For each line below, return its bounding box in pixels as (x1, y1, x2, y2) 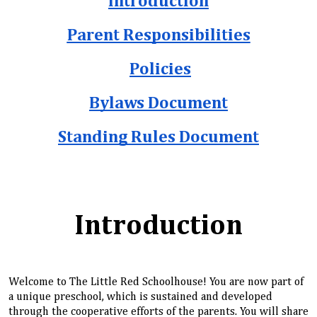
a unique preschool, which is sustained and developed (8, 291, 272, 303)
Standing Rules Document (58, 129, 259, 146)
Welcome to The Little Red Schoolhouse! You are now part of (8, 276, 304, 288)
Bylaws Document (89, 95, 228, 112)
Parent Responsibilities (67, 27, 250, 44)
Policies (129, 61, 191, 78)
